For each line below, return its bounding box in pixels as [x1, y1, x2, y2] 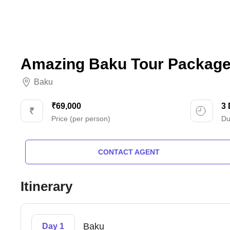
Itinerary [21, 179, 73, 194]
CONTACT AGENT [98, 148, 160, 156]
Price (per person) [51, 114, 111, 123]
